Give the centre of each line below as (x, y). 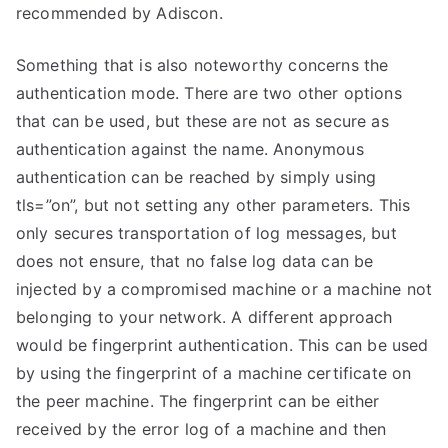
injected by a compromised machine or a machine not (224, 289)
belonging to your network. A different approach (204, 317)
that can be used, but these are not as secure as (202, 121)
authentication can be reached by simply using (196, 177)
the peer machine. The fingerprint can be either (198, 401)
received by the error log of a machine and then (201, 429)
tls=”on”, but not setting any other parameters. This (213, 205)
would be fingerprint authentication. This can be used (222, 345)
